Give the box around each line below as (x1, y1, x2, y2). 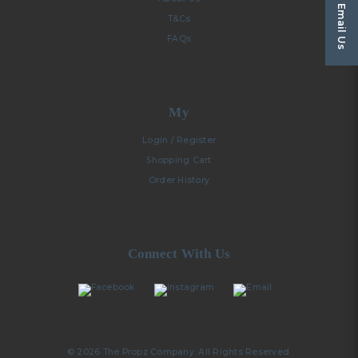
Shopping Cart (146, 154, 212, 165)
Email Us (336, 3, 348, 50)
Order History (148, 174, 210, 185)
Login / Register (142, 134, 216, 145)
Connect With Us (127, 245, 231, 261)
